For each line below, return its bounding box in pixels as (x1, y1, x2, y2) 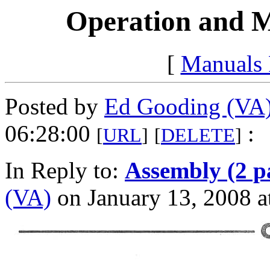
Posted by (5, 93, 104, 120)
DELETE (161, 125, 235, 146)
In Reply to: (5, 157, 125, 184)
